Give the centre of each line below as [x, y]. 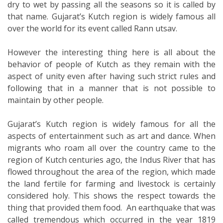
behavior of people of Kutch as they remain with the [111, 64]
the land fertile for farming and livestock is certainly [111, 183]
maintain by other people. [56, 100]
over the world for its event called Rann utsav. [92, 28]
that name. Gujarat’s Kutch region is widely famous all [111, 16]
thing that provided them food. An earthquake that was [111, 207]
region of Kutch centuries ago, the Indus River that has [111, 160]
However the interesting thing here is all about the [111, 52]
